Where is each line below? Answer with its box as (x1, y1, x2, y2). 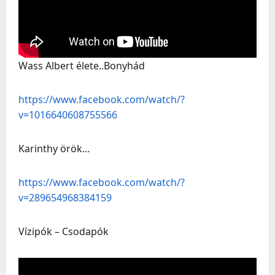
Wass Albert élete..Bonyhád (18, 58, 145, 72)
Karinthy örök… (18, 141, 90, 155)
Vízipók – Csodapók (18, 224, 109, 238)
